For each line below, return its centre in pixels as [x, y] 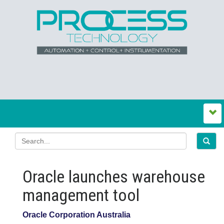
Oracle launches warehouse [114, 176]
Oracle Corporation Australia [76, 215]
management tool [81, 195]
